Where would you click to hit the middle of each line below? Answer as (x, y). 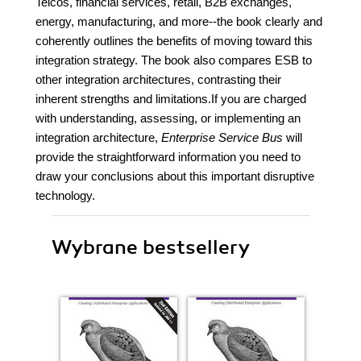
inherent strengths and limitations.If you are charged (171, 99)
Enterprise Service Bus (222, 137)
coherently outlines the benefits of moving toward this (174, 41)
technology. (65, 195)
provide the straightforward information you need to (168, 157)
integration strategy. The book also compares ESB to (174, 60)
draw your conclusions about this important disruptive (175, 176)
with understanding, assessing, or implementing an (168, 118)
